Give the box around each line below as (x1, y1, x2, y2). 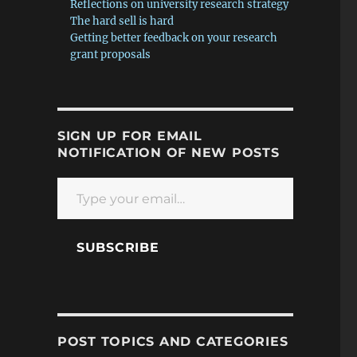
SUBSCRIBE (76, 240, 159, 256)
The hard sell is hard (70, 14, 175, 29)
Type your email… (56, 170, 92, 184)
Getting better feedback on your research (70, 31, 278, 45)
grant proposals (70, 48, 151, 62)
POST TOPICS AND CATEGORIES (57, 334, 288, 350)
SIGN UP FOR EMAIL (57, 128, 202, 144)
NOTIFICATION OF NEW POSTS (57, 145, 280, 161)
